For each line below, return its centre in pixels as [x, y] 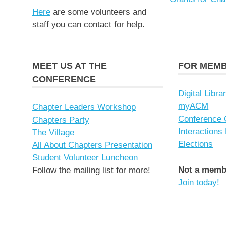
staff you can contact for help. [89, 25]
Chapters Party [61, 120]
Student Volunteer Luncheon [85, 158]
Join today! [199, 182]
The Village [53, 133]
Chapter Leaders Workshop [84, 107]
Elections [196, 144]
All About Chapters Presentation [92, 145]
